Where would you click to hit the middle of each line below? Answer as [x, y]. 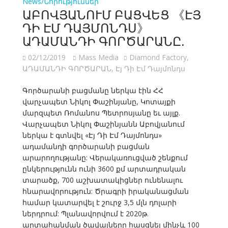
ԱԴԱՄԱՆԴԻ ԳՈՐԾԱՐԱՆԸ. [103, 40]
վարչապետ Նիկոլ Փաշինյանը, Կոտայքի [99, 102]
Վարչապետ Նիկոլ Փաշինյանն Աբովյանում [103, 124]
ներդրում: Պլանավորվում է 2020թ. [85, 214]
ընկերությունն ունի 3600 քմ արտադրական [104, 169]
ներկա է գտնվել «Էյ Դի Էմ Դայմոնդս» [92, 135]
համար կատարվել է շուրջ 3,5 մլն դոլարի [99, 203]
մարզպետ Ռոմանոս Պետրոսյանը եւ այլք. [101, 113]
